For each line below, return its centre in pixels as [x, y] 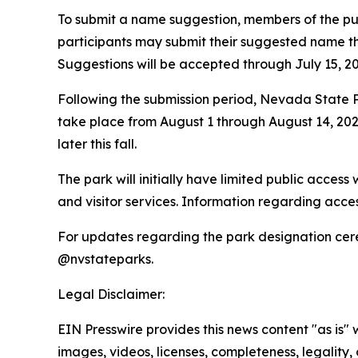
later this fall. [97, 143]
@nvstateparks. [105, 259]
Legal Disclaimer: [111, 294]
